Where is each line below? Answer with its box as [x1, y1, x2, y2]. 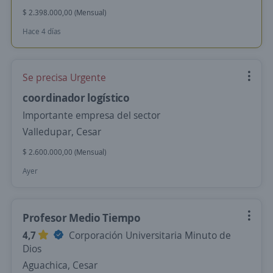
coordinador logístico [23, 90, 130, 105]
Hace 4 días [23, 26, 61, 37]
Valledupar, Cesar [23, 125, 101, 138]
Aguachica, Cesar [23, 258, 97, 272]
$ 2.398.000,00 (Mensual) [23, 7, 106, 18]
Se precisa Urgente [23, 71, 106, 84]
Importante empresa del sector [23, 108, 160, 122]
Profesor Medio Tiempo [23, 210, 141, 225]
